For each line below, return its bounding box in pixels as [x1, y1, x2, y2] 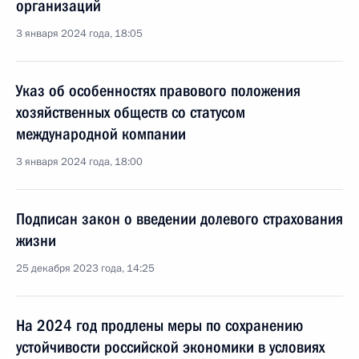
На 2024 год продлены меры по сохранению [16, 316, 303, 335]
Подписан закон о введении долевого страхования [16, 209, 343, 228]
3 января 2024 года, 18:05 [16, 26, 143, 41]
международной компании [16, 124, 186, 143]
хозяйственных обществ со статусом [16, 103, 245, 122]
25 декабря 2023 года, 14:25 [16, 261, 155, 276]
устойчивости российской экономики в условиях [16, 337, 325, 357]
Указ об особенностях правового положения [16, 81, 301, 100]
